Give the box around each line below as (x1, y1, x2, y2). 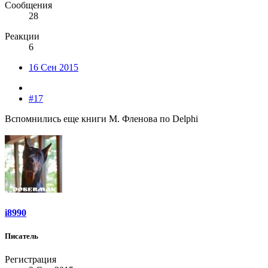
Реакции (5, 31, 39, 41)
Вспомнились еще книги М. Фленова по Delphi (5, 113, 198, 124)
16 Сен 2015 (29, 62, 78, 72)
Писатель (5, 232, 38, 241)
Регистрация (5, 254, 56, 265)
